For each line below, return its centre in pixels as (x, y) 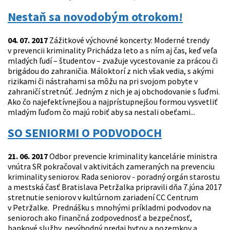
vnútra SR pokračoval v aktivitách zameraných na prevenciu (111, 167)
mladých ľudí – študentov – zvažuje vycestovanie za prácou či (113, 61)
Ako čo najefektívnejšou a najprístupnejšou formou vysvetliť (113, 102)
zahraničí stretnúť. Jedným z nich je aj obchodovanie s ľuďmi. (114, 92)
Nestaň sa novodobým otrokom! (95, 17)
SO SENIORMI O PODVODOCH (85, 133)
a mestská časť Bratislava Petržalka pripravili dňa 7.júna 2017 (115, 187)
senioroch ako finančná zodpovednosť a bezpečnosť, (100, 218)
